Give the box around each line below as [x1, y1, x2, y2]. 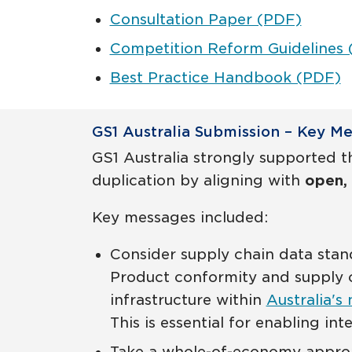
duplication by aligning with [92, 171, 300, 189]
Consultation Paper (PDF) [109, 10, 302, 27]
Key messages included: [92, 208, 268, 225]
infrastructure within [109, 291, 266, 308]
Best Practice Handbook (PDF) [109, 68, 341, 86]
